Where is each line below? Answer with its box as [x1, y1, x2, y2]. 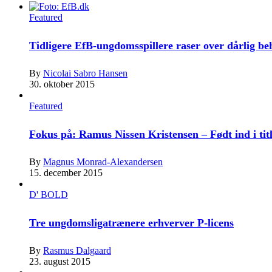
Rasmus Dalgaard [43, 245, 111, 256]
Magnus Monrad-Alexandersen [43, 156, 163, 167]
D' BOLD [29, 189, 68, 200]
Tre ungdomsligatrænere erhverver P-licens [29, 216, 234, 229]
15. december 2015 [29, 167, 103, 178]
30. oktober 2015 [29, 78, 95, 89]
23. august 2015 [29, 256, 90, 267]
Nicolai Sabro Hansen [43, 67, 127, 78]
